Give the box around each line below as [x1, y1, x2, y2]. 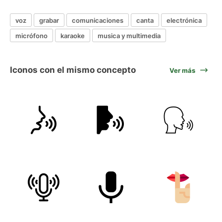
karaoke [60, 31, 85, 40]
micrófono [15, 31, 48, 40]
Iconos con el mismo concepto [10, 65, 136, 75]
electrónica [166, 16, 202, 24]
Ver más [169, 66, 195, 74]
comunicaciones [72, 16, 123, 24]
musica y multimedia [98, 31, 161, 40]
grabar [39, 16, 59, 24]
